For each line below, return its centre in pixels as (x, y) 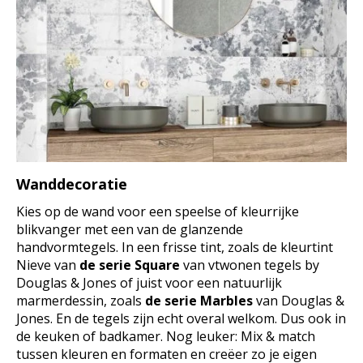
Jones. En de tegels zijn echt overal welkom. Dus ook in (181, 318)
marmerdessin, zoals (81, 300)
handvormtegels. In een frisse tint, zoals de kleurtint (175, 247)
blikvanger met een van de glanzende (130, 229)
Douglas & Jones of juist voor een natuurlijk (149, 282)
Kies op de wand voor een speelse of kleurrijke (158, 211)
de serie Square (130, 265)
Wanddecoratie (72, 184)
